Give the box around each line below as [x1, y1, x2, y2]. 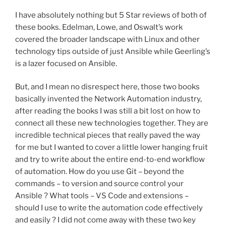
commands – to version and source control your [15, 179, 184, 189]
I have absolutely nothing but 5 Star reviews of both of [15, 10, 207, 20]
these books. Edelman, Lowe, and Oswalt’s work [15, 22, 183, 32]
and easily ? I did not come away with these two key [15, 215, 196, 225]
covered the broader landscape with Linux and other [15, 34, 200, 44]
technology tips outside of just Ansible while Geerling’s [15, 46, 210, 56]
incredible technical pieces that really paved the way [15, 131, 200, 140]
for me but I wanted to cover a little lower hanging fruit [15, 143, 208, 152]
